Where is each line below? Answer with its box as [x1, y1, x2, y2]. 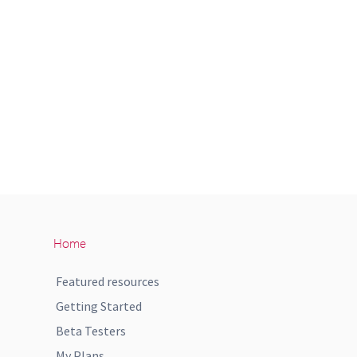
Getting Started [56, 298, 142, 314]
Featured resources [56, 273, 159, 289]
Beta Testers [56, 323, 126, 339]
